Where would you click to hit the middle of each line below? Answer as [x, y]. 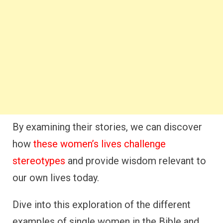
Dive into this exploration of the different [102, 205]
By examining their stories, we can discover [107, 127]
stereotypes [39, 161]
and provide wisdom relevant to [136, 161]
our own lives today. [56, 178]
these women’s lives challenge [100, 144]
